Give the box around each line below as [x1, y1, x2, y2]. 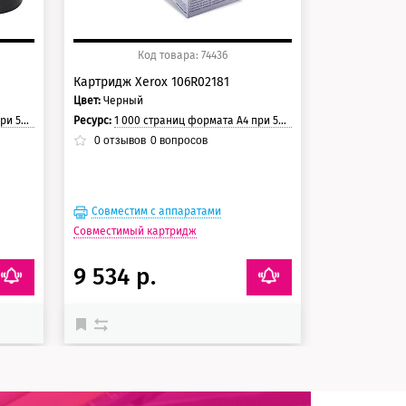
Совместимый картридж [72, 224, 197, 237]
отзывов [100, 133, 146, 147]
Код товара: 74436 [137, 48, 227, 62]
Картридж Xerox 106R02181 [72, 73, 229, 90]
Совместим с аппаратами [91, 204, 221, 217]
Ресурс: [72, 113, 114, 127]
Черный [102, 93, 143, 107]
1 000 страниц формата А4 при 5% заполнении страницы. [113, 113, 278, 127]
